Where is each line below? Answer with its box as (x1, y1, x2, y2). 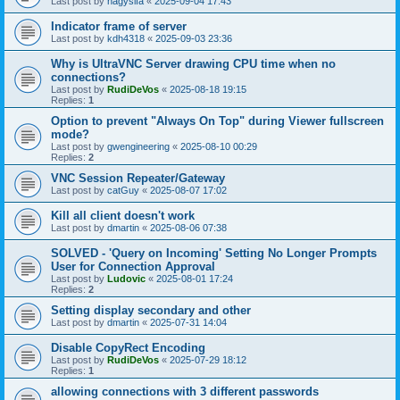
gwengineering (107, 141, 170, 152)
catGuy (107, 185, 139, 196)
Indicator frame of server (51, 20, 187, 33)
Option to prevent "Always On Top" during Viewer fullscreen (51, 114, 384, 128)
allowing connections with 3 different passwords (51, 385, 319, 398)
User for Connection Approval (51, 260, 215, 273)
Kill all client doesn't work (51, 209, 195, 222)
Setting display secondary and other (51, 304, 251, 317)
